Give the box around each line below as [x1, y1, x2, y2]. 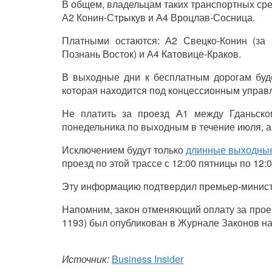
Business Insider [112, 252, 183, 267]
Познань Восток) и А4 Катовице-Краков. [62, 47, 241, 61]
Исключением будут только [62, 143, 186, 157]
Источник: [62, 252, 109, 267]
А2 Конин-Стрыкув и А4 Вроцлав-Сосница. [62, 10, 255, 25]
